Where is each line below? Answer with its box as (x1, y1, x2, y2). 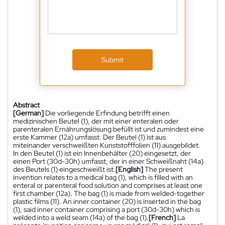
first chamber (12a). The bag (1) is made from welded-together (13, 188, 204, 198)
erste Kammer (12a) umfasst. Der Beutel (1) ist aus (13, 132, 166, 142)
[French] (149, 212, 176, 222)
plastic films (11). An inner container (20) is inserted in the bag (13, 196, 201, 206)
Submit (101, 55, 124, 64)
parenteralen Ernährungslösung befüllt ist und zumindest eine (13, 124, 204, 134)
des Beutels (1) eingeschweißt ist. (13, 164, 116, 174)
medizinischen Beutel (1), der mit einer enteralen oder (13, 116, 179, 126)
